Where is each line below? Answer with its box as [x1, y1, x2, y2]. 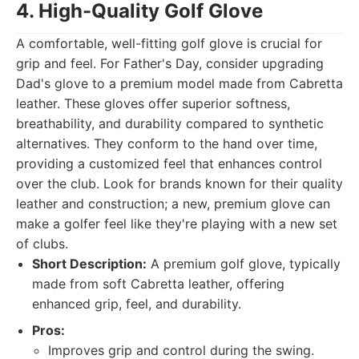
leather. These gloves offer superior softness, [16, 95, 290, 111]
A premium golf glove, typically [147, 256, 341, 272]
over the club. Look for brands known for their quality [16, 175, 343, 192]
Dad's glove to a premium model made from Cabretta [16, 75, 343, 91]
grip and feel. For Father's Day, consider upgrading [16, 55, 324, 71]
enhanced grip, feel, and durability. [32, 296, 241, 312]
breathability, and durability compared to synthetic [16, 115, 324, 131]
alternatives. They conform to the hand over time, [16, 135, 317, 151]
